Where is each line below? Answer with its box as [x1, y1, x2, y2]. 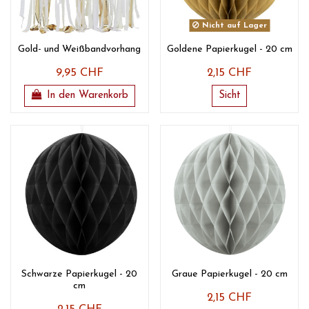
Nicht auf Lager [199, 21, 267, 30]
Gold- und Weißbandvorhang [18, 43, 141, 54]
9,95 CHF [55, 67, 103, 79]
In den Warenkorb [47, 90, 129, 101]
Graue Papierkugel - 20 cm [171, 269, 288, 280]
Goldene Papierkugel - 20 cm [166, 43, 292, 54]
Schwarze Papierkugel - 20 [21, 269, 138, 280]
